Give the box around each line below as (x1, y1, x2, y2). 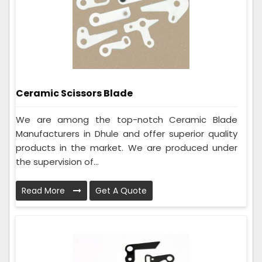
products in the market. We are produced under (16, 141, 237, 154)
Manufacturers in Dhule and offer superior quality (16, 127, 237, 140)
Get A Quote (95, 184, 147, 196)
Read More (22, 184, 67, 196)
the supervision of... (16, 155, 99, 168)
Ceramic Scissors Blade (16, 86, 133, 100)
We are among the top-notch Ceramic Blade (16, 113, 237, 126)
